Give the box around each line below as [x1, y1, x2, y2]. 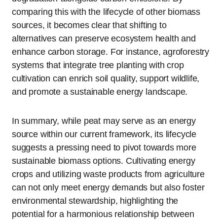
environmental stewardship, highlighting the [12, 195, 179, 206]
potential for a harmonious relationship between [12, 209, 194, 219]
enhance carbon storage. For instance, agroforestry [12, 46, 210, 57]
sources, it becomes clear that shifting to [12, 20, 167, 30]
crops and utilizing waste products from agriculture [12, 169, 205, 179]
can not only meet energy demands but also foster [12, 182, 205, 192]
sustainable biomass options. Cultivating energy [12, 155, 195, 166]
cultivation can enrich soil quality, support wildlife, [12, 73, 200, 83]
